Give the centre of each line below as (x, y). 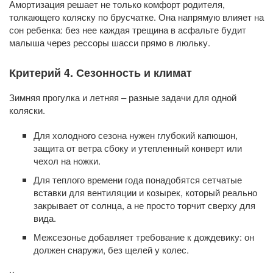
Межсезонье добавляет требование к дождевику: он (144, 237)
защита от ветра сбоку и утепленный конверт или (138, 148)
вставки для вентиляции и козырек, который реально (145, 193)
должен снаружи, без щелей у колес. (111, 250)
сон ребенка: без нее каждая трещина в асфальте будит (128, 30)
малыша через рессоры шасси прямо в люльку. (110, 43)
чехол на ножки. (67, 161)
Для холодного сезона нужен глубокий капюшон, (136, 135)
